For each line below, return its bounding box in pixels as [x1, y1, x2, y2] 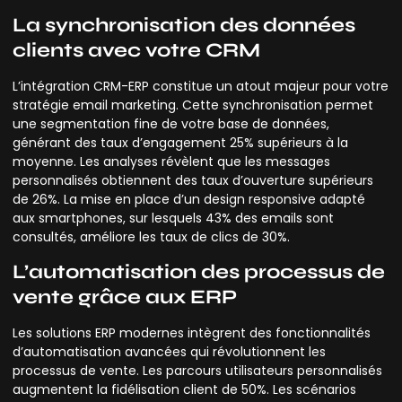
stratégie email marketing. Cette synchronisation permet [13, 95, 373, 114]
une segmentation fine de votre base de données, [13, 114, 329, 133]
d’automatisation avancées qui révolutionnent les [13, 343, 326, 362]
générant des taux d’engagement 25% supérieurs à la [13, 133, 348, 152]
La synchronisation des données [13, 13, 355, 37]
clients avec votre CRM [13, 38, 260, 62]
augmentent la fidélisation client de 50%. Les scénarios [13, 380, 356, 399]
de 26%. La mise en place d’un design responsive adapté [13, 189, 365, 208]
